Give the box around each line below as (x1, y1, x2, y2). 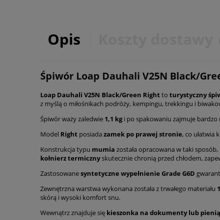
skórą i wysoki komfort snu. (40, 193, 120, 202)
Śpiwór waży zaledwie (40, 114, 105, 124)
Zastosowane (40, 169, 81, 178)
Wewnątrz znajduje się (40, 208, 107, 218)
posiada (78, 130, 104, 139)
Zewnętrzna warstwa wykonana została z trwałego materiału (40, 184, 217, 193)
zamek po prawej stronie (104, 130, 182, 139)
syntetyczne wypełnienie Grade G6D (81, 169, 195, 178)
